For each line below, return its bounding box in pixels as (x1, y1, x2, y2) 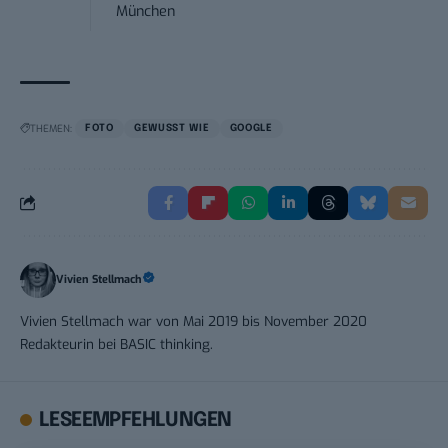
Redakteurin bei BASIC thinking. (20, 334, 213, 353)
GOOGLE (229, 122, 273, 133)
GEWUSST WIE (133, 122, 210, 133)
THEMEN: (30, 121, 72, 135)
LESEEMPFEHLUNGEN (39, 409, 232, 431)
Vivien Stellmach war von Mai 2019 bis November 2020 (20, 311, 367, 330)
